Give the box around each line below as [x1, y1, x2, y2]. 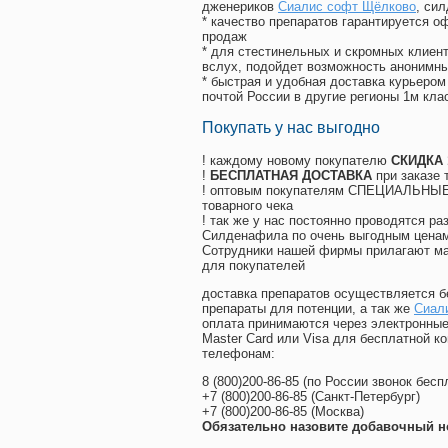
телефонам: [202, 346, 275, 362]
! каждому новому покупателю [202, 153, 391, 169]
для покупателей [202, 258, 305, 274]
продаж [202, 29, 247, 45]
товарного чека [202, 198, 293, 214]
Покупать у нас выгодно [202, 119, 380, 137]
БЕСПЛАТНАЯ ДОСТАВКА [210, 168, 372, 184]
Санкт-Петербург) [315, 389, 420, 405]
